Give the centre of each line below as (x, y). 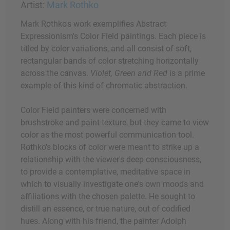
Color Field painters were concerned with (93, 110)
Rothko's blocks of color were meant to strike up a (110, 147)
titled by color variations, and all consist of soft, (106, 49)
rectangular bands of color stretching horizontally (110, 61)
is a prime (186, 73)
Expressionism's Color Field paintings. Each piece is (113, 36)
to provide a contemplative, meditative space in (106, 172)
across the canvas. (55, 73)
